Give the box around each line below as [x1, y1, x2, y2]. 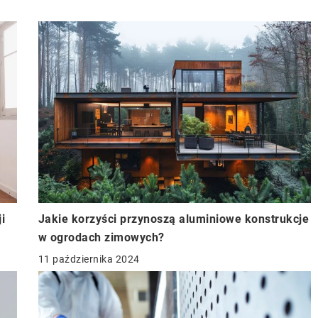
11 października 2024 [38, 253, 140, 265]
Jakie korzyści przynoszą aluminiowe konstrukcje [38, 212, 309, 226]
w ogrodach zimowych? [38, 230, 165, 244]
